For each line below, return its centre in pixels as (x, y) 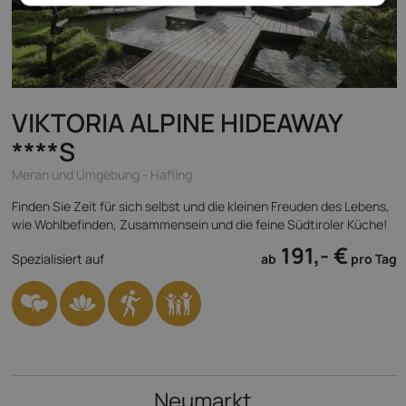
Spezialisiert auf (58, 259)
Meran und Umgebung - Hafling (102, 174)
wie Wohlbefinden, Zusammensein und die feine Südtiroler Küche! (199, 224)
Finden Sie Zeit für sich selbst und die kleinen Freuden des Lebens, (201, 206)
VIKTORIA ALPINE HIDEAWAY (177, 122)
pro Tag (372, 259)
